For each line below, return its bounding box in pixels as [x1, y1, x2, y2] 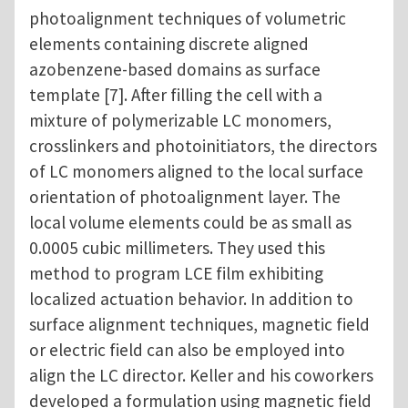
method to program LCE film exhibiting [29, 262, 323, 285]
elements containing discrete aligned [29, 33, 309, 56]
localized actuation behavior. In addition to [29, 288, 353, 311]
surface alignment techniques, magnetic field [29, 313, 370, 336]
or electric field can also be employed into [29, 339, 345, 362]
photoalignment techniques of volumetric [29, 7, 346, 30]
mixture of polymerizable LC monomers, [29, 109, 331, 132]
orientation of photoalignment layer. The [29, 186, 341, 209]
